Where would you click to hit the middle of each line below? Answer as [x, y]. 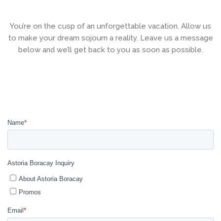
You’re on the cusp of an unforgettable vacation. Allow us [110, 26]
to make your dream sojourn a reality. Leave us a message [110, 38]
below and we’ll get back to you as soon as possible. [110, 50]
